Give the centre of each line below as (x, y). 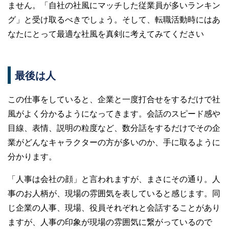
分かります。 (32, 156)
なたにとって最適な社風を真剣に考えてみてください (106, 33)
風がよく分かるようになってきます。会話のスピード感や (114, 113)
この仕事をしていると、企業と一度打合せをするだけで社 (114, 99)
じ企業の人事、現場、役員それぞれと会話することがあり (114, 207)
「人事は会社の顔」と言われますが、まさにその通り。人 (114, 178)
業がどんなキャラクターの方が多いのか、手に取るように (114, 142)
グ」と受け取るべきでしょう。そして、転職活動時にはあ (114, 19)
